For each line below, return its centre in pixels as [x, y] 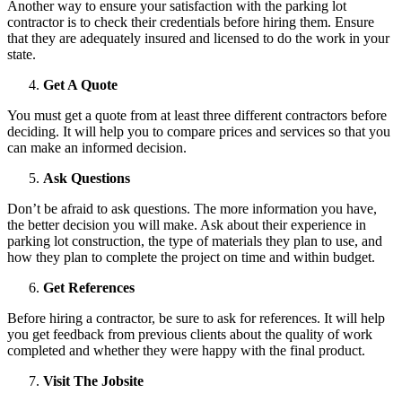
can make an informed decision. [97, 147]
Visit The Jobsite [93, 380]
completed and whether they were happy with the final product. [186, 350]
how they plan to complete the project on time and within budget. [191, 257]
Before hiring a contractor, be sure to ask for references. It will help [196, 318]
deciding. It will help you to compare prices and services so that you [199, 131]
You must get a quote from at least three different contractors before [197, 115]
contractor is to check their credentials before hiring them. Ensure [191, 22]
